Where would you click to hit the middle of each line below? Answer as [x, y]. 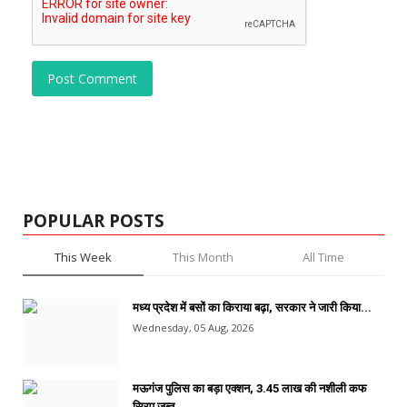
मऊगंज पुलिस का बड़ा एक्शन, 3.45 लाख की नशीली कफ [250, 388]
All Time [324, 257]
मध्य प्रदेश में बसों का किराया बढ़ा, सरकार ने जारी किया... [252, 307]
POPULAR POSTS [94, 220]
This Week [83, 257]
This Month [203, 257]
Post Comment [92, 78]
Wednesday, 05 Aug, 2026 [193, 327]
